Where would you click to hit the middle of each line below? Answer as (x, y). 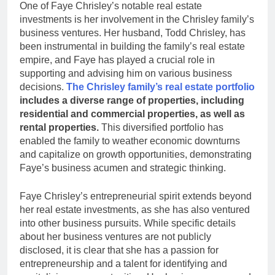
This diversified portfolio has (161, 127)
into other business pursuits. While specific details (128, 223)
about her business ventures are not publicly (115, 236)
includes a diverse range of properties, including (132, 100)
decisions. (43, 87)
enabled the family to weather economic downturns (130, 141)
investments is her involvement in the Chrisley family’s (137, 19)
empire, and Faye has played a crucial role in (117, 60)
